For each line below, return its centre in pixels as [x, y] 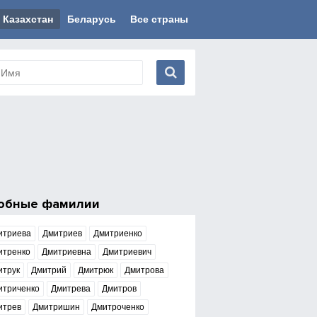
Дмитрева [70, 289]
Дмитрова [144, 270]
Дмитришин [56, 307]
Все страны [159, 19]
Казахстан [28, 19]
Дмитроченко [117, 307]
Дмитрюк [95, 270]
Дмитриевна [66, 252]
